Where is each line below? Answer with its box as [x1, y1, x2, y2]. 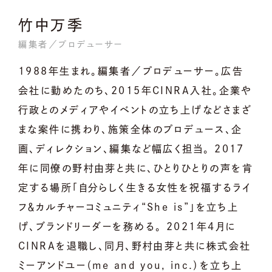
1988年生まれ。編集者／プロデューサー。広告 [18, 66, 243, 76]
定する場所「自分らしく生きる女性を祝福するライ [18, 182, 251, 192]
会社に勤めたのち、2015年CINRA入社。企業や [18, 85, 253, 95]
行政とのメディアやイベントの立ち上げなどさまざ [18, 104, 252, 115]
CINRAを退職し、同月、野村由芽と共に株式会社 [18, 240, 251, 251]
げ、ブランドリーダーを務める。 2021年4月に [18, 221, 236, 231]
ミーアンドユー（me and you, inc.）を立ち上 [18, 260, 243, 270]
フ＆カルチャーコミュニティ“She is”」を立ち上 [18, 202, 239, 212]
